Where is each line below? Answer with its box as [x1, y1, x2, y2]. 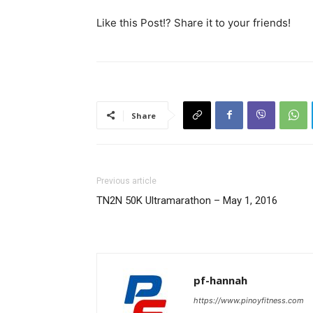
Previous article [96, 175, 156, 186]
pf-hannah [194, 272, 247, 287]
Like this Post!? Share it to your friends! [96, 15, 291, 29]
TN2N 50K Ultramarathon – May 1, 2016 [96, 194, 277, 207]
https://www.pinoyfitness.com [194, 295, 304, 305]
